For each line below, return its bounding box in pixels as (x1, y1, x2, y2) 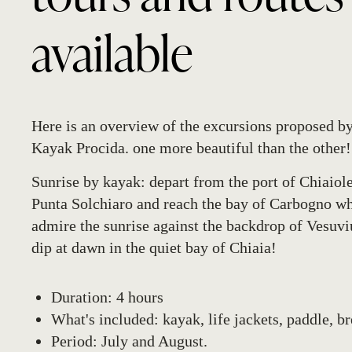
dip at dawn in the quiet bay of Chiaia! (31, 239, 277, 256)
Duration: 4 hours (51, 288, 163, 306)
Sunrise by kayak (31, 173, 141, 190)
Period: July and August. (51, 332, 207, 350)
